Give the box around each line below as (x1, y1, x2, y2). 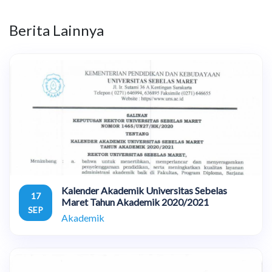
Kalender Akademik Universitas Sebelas (61, 184, 227, 196)
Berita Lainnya (9, 21, 104, 39)
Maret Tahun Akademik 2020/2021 (61, 195, 209, 208)
